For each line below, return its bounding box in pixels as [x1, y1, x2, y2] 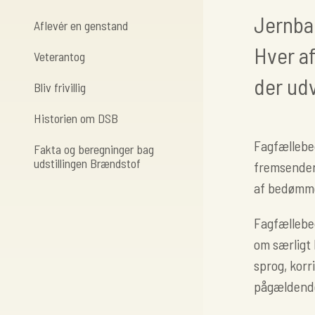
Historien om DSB [34, 110, 118, 126]
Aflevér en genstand [34, 18, 128, 33]
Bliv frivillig [34, 79, 86, 95]
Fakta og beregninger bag [34, 141, 154, 157]
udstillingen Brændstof [34, 155, 141, 171]
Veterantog [34, 49, 85, 64]
